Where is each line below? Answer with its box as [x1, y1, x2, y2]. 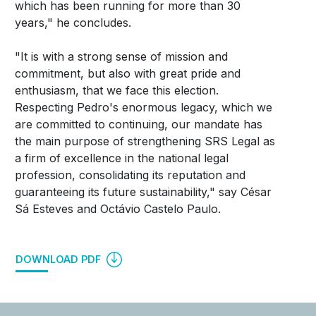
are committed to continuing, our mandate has [14, 117, 262, 132]
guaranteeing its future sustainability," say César [14, 185, 272, 200]
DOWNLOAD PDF [16, 253, 104, 266]
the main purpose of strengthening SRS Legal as [14, 134, 275, 149]
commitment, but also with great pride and [14, 66, 241, 81]
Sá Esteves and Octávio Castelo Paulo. [14, 202, 221, 217]
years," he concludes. [14, 16, 131, 30]
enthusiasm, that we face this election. [14, 83, 219, 98]
